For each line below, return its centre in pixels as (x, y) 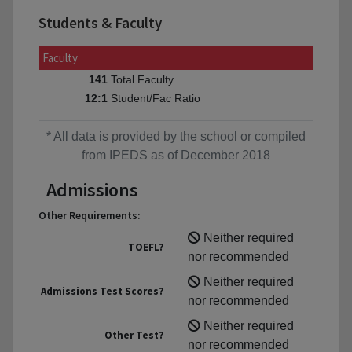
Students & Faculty (100, 23)
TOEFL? (146, 247)
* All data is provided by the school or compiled (176, 137)
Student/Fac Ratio (155, 98)
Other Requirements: (90, 216)
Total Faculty (142, 79)
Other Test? (134, 335)
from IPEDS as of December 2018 (176, 156)
